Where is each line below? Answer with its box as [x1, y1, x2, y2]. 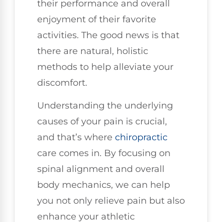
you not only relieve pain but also [37, 195, 185, 207]
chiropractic [115, 132, 167, 143]
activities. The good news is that [37, 29, 179, 41]
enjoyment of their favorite [37, 13, 156, 25]
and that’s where [37, 132, 115, 143]
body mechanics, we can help [37, 179, 170, 191]
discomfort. [37, 77, 87, 88]
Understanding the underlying [37, 100, 173, 111]
